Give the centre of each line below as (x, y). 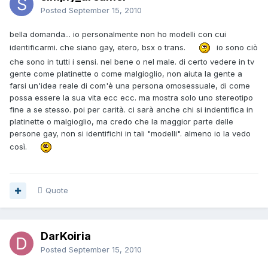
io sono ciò (236, 47)
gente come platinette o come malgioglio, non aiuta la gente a (126, 74)
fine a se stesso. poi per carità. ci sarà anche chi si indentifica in (131, 110)
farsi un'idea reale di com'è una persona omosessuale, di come (130, 86)
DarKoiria (66, 236)
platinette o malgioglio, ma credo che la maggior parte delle (121, 122)
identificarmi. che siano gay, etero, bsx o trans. (100, 47)
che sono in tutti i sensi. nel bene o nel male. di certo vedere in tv (132, 62)
